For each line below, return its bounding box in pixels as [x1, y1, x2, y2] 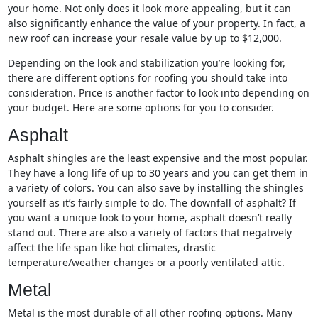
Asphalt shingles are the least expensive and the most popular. [7, 151, 308, 165]
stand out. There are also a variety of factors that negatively [7, 226, 292, 240]
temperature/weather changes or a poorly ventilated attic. [7, 256, 285, 270]
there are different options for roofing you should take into [7, 71, 287, 85]
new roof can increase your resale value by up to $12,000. [7, 31, 282, 45]
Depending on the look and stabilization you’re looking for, [7, 56, 285, 70]
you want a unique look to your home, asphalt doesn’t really [7, 211, 292, 225]
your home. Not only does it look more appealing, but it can [7, 1, 291, 16]
